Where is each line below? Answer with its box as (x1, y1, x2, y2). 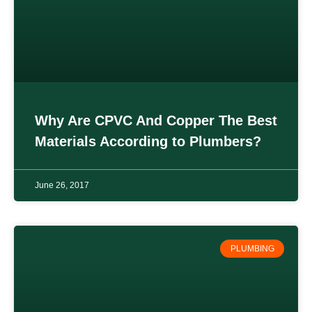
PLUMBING (230, 243, 274, 253)
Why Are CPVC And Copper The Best (35, 112, 277, 128)
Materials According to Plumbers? (35, 133, 261, 149)
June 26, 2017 (35, 180, 89, 190)
